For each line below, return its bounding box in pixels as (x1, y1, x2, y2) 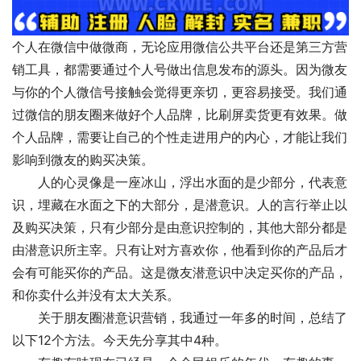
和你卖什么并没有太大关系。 (12, 287, 180, 304)
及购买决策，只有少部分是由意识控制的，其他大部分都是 (12, 219, 347, 236)
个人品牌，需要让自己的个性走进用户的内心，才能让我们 (12, 129, 347, 146)
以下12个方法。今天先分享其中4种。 (12, 332, 227, 349)
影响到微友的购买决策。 (12, 151, 154, 168)
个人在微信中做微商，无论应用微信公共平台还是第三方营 (12, 39, 347, 56)
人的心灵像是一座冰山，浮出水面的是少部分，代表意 (12, 174, 347, 191)
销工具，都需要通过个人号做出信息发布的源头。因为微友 (12, 61, 347, 78)
